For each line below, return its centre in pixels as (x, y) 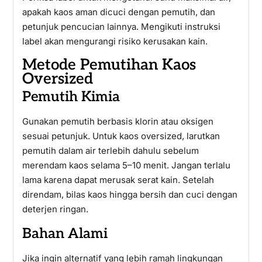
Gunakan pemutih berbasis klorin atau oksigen (118, 121)
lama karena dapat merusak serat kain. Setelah (118, 180)
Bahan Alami (65, 234)
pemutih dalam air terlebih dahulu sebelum (110, 151)
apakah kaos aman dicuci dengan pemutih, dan (118, 12)
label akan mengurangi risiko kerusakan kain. (115, 41)
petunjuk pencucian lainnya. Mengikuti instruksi (121, 27)
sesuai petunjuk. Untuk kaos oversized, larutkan (121, 136)
